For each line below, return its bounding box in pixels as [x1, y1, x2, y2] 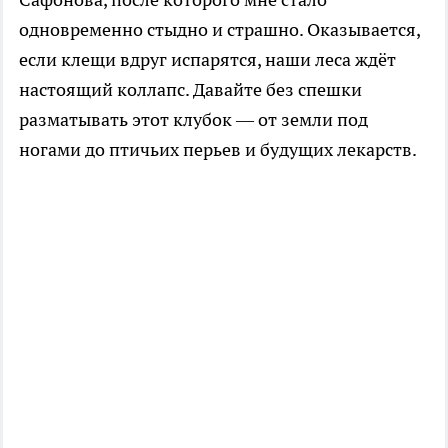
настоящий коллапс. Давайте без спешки [19, 77, 362, 101]
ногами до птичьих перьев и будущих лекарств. [19, 137, 417, 161]
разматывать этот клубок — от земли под [19, 107, 368, 131]
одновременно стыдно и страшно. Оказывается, [19, 17, 420, 41]
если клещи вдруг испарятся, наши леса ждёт [19, 47, 396, 71]
